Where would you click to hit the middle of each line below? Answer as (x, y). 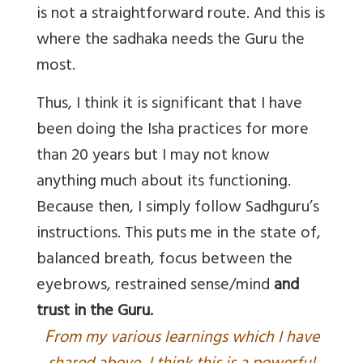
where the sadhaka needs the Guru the (171, 41)
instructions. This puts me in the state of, (179, 234)
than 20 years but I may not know (153, 156)
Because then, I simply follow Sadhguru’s (178, 208)
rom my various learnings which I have (186, 339)
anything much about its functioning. (164, 182)
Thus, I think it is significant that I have (169, 105)
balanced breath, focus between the (164, 260)
